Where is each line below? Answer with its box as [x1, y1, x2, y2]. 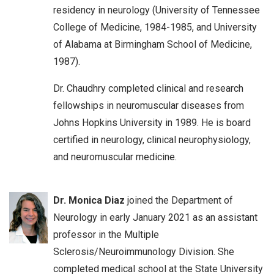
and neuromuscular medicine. [53, 150, 177, 163]
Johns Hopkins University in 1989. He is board [53, 116, 251, 128]
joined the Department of [125, 194, 233, 206]
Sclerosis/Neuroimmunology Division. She [53, 245, 234, 257]
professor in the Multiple [53, 228, 159, 240]
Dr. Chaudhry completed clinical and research [53, 82, 243, 94]
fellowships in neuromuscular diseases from [53, 99, 244, 111]
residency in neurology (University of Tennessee [53, 4, 260, 16]
